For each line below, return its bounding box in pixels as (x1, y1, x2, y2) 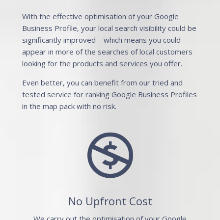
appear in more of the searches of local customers (22, 47, 192, 56)
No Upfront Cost (68, 193, 152, 208)
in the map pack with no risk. (22, 101, 116, 111)
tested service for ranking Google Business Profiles (22, 89, 197, 99)
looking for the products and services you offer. (22, 58, 182, 68)
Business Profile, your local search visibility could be (22, 23, 196, 33)
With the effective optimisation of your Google (22, 11, 179, 21)
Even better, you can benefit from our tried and (22, 78, 183, 87)
